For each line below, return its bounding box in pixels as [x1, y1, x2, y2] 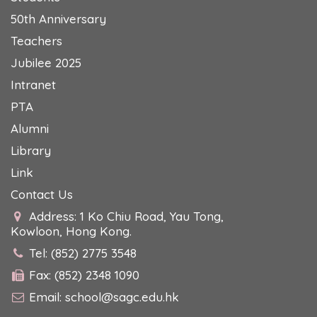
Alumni [11, 121, 49, 137]
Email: [29, 289, 65, 305]
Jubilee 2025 [11, 55, 81, 71]
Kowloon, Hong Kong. [11, 224, 132, 239]
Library [11, 143, 51, 158]
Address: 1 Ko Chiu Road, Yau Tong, [29, 209, 224, 224]
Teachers [11, 33, 62, 49]
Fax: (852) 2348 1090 [29, 267, 139, 283]
